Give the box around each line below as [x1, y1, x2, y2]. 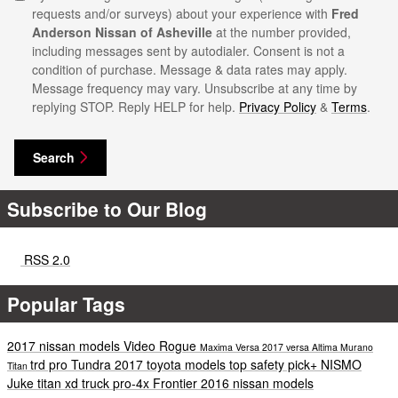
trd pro [30, 355, 71, 374]
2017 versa [262, 340, 312, 354]
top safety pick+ [229, 355, 321, 374]
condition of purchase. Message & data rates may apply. [32, 60, 347, 78]
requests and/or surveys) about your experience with [32, 4, 331, 22]
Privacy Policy [239, 97, 316, 115]
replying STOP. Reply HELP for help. [32, 97, 239, 115]
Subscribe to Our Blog [7, 195, 207, 223]
